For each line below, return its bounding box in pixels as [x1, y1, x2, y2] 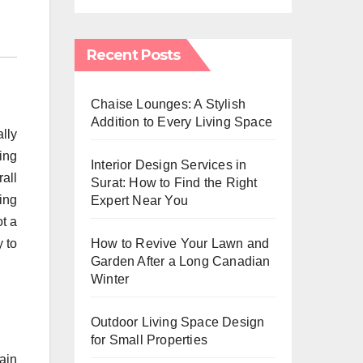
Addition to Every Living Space [91, 115, 272, 129]
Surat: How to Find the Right [91, 176, 258, 190]
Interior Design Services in [91, 158, 247, 172]
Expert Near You [91, 194, 188, 207]
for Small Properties [91, 333, 207, 347]
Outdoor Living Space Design [91, 315, 265, 329]
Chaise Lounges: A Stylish [91, 97, 246, 111]
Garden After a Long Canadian [91, 254, 271, 268]
